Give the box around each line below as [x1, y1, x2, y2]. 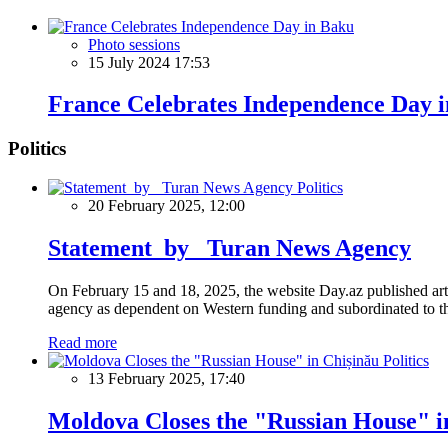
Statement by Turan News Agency [48, 234, 411, 261]
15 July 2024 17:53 [88, 53, 210, 71]
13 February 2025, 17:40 [88, 369, 245, 387]
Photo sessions [88, 35, 180, 53]
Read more [48, 333, 117, 351]
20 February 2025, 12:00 [88, 197, 245, 215]
